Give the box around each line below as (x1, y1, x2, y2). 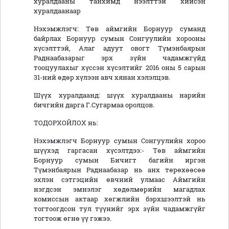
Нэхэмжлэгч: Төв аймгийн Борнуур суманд (34, 25, 205, 33)
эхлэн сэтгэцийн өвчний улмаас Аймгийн (34, 175, 205, 184)
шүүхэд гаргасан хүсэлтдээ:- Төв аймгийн (34, 146, 205, 155)
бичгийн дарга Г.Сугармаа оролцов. (34, 101, 154, 109)
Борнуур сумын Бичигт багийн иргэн (34, 156, 205, 165)
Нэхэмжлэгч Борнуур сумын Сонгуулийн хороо (34, 136, 205, 145)
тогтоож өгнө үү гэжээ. (34, 214, 111, 223)
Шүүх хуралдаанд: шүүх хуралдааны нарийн (34, 91, 205, 100)
